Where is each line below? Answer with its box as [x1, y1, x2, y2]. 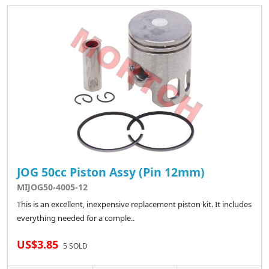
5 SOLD [63, 241, 88, 252]
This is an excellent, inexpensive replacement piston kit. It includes [17, 199, 252, 210]
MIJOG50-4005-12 [17, 181, 88, 193]
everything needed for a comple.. [17, 213, 134, 224]
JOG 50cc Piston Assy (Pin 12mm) [17, 164, 205, 181]
